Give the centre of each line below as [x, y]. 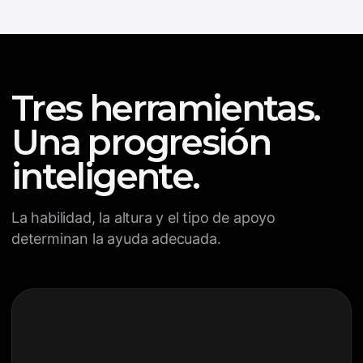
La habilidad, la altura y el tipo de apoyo [143, 218]
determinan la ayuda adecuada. [116, 239]
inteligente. [105, 176]
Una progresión [141, 142]
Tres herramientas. [166, 108]
